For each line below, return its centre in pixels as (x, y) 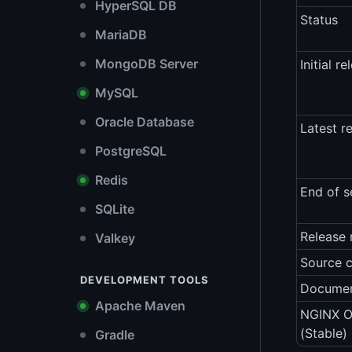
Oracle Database (143, 122)
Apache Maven (139, 306)
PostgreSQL (129, 151)
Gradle (113, 335)
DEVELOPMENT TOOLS (145, 280)
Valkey (114, 238)
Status (319, 20)
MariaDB (119, 35)
